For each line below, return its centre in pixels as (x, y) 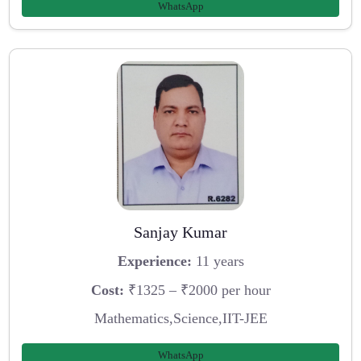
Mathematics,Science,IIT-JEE (180, 319)
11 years (218, 261)
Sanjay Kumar (180, 232)
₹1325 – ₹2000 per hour (197, 290)
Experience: (154, 261)
